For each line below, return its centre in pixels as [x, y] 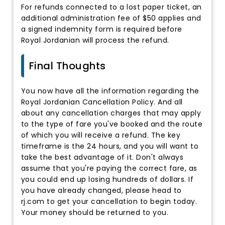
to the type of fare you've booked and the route [112, 124]
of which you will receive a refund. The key [101, 135]
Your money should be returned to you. [95, 213]
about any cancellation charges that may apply [111, 113]
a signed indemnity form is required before [101, 29]
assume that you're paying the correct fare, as [109, 168]
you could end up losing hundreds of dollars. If [107, 180]
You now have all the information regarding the [110, 91]
